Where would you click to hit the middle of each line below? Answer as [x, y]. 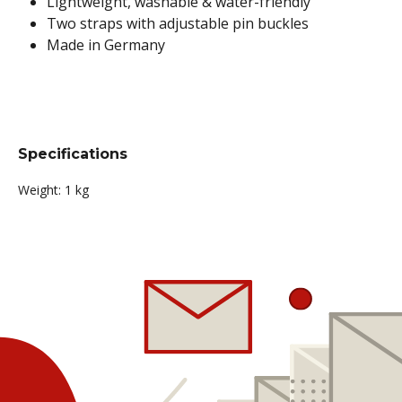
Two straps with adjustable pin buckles [178, 24]
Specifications [73, 154]
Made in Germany [106, 45]
